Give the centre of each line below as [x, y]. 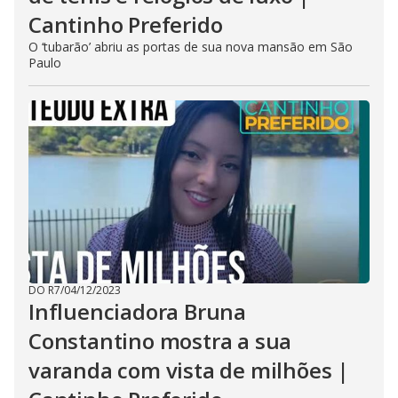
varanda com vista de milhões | [189, 370]
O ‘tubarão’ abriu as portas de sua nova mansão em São [191, 47]
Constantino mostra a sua [160, 341]
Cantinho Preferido [126, 24]
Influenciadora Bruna [138, 311]
